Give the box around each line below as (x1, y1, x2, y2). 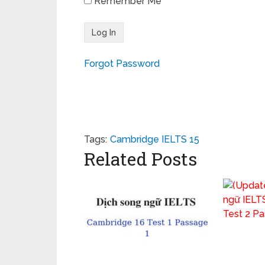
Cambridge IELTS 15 (110, 134, 199, 145)
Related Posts (84, 147, 197, 170)
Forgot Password (84, 58, 160, 69)
